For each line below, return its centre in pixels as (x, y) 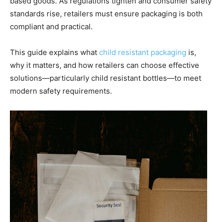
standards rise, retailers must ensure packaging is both (106, 13)
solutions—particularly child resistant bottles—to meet (106, 78)
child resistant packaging (143, 52)
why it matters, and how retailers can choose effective (105, 65)
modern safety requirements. (61, 91)
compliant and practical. (51, 26)
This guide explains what (55, 52)
